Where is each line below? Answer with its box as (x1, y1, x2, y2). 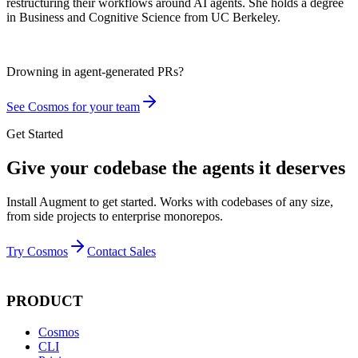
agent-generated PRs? (74, 64, 184, 78)
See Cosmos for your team (6, 99, 140, 113)
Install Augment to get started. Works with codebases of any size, (6, 194, 333, 209)
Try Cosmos (6, 244, 68, 258)
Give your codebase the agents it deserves (6, 157, 345, 178)
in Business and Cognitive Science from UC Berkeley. (6, 10, 280, 24)
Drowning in (6, 64, 71, 78)
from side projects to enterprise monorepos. (6, 209, 223, 223)
